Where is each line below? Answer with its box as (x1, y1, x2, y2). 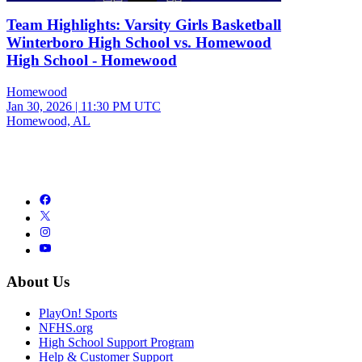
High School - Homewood (6, 52, 177, 69)
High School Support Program (39, 335, 194, 349)
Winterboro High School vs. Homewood (6, 34, 271, 52)
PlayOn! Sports (39, 305, 117, 320)
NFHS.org (39, 320, 93, 335)
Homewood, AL (6, 114, 90, 128)
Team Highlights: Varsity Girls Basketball (6, 16, 281, 34)
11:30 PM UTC (81, 99, 161, 114)
